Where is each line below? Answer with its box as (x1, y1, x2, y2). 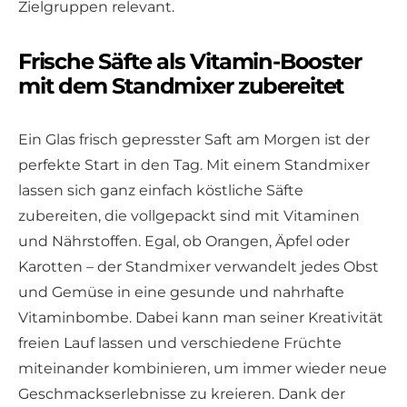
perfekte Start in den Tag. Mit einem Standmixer (18, 155, 370, 174)
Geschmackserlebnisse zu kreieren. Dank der (18, 384, 345, 402)
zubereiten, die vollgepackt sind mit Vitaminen (18, 206, 360, 224)
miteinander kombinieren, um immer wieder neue (18, 359, 387, 377)
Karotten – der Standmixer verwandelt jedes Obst (18, 257, 379, 275)
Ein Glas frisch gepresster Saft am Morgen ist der (18, 130, 370, 148)
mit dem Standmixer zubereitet (18, 72, 344, 99)
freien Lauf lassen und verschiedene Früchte (18, 333, 342, 352)
